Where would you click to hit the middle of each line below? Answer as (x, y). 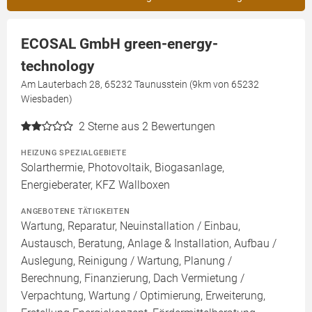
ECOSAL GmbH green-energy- (119, 44)
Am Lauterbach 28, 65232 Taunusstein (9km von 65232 (140, 84)
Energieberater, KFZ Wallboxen (95, 185)
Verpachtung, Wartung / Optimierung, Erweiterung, (143, 296)
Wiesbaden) (47, 99)
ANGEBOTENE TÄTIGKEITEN (76, 211)
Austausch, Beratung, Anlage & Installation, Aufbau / (149, 243)
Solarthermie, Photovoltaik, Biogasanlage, (123, 167)
